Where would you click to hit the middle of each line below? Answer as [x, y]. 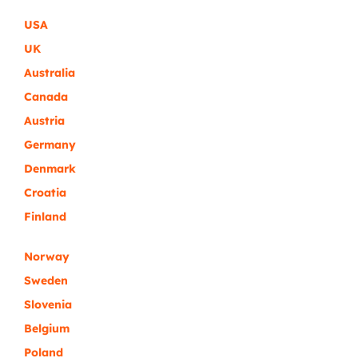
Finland [45, 217]
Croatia [45, 193]
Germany [50, 145]
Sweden [46, 281]
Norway [47, 257]
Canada [46, 97]
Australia [50, 73]
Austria [44, 121]
